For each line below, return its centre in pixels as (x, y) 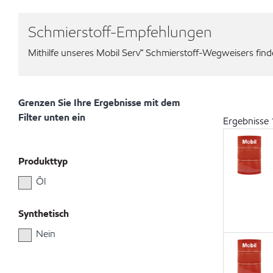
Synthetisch (44, 214)
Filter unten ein (52, 117)
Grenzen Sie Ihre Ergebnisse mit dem (99, 103)
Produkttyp (43, 161)
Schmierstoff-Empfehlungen (120, 32)
